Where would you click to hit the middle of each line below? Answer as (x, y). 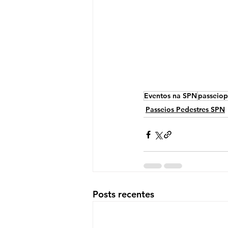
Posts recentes (123, 194)
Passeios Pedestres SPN (185, 110)
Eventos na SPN (170, 96)
